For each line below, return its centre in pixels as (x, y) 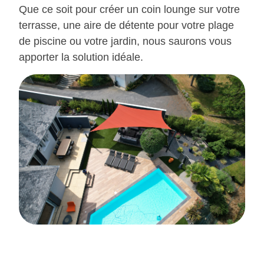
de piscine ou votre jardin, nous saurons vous (125, 42)
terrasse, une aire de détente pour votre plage (126, 26)
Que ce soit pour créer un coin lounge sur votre (129, 10)
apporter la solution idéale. (81, 57)
